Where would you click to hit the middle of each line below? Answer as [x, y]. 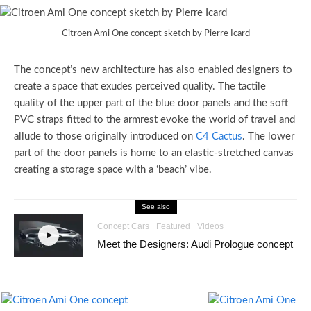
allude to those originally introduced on [105, 136]
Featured [173, 226]
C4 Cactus [219, 136]
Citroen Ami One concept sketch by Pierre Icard [155, 33]
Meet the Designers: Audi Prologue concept [195, 244]
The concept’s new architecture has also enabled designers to [153, 69]
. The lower [268, 136]
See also [155, 206]
